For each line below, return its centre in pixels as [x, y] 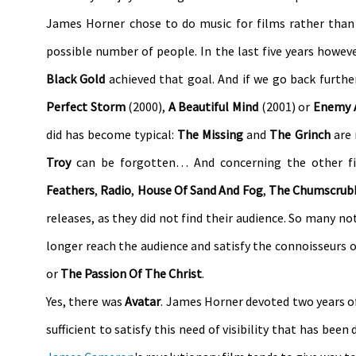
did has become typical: [112, 134]
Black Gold [76, 78]
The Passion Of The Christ [131, 273]
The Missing [211, 134]
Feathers [70, 190]
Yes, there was [86, 301]
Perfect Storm [86, 106]
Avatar [143, 301]
